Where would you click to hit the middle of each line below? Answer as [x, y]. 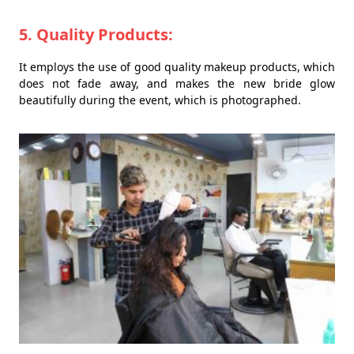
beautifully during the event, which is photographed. [160, 100]
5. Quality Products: [96, 34]
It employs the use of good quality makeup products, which [177, 66]
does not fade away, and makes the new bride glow [177, 83]
